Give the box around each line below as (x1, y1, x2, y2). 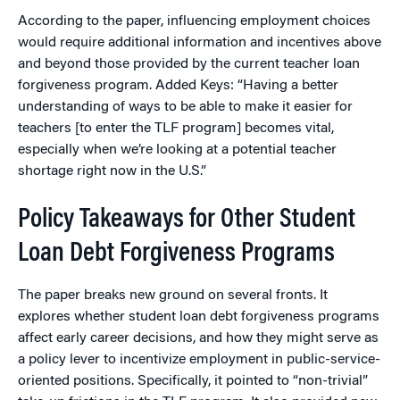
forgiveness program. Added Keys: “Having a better (18, 79, 338, 94)
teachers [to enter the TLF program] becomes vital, (18, 121, 334, 137)
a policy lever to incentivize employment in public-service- (18, 353, 380, 368)
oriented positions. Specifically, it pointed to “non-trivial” (18, 374, 368, 389)
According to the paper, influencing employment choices (18, 14, 371, 29)
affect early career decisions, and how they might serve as (18, 331, 379, 346)
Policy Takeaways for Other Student (18, 207, 355, 235)
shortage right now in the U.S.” (18, 164, 206, 179)
